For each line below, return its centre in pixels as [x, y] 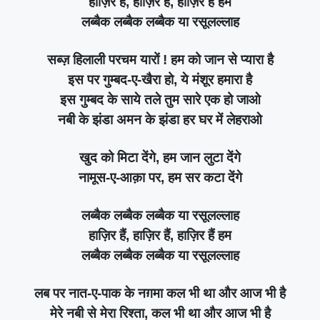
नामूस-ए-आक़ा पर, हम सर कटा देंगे [160, 177]
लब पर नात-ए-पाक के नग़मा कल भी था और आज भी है [160, 293]
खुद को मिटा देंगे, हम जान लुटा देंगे [160, 157]
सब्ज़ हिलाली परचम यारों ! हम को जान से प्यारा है [160, 59]
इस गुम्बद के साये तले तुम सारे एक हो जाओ [160, 99]
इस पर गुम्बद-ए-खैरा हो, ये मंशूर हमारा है [160, 79]
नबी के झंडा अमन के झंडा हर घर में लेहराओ [160, 119]
